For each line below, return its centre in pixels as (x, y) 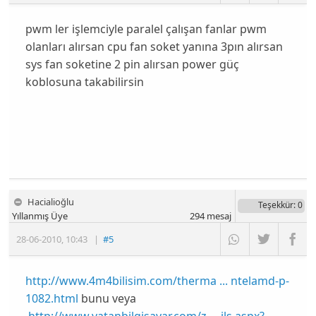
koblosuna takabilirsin (84, 82)
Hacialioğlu (51, 201)
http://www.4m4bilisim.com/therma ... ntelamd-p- (157, 280)
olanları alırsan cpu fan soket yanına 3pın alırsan (154, 47)
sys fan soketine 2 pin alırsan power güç (132, 65)
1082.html (51, 298)
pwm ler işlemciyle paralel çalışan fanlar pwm (146, 29)
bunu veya (107, 298)
